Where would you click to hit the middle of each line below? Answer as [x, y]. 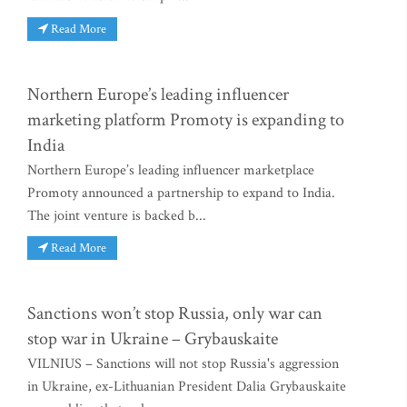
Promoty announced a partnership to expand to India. [181, 193]
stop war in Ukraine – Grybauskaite [153, 339]
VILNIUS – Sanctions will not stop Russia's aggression [183, 364]
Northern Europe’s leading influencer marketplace [171, 170]
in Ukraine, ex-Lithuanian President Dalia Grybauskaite [187, 387]
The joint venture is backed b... [117, 215]
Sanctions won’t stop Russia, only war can [175, 314]
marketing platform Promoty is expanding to [186, 119]
